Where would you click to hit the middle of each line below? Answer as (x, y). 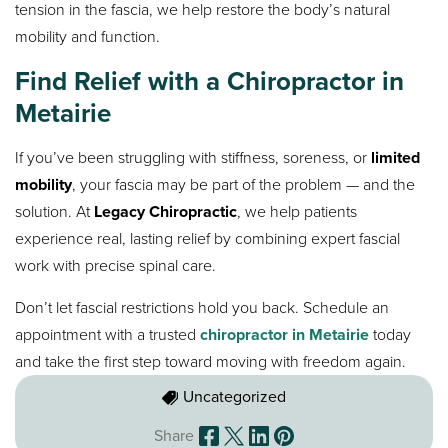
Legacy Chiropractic (166, 212)
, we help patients (297, 212)
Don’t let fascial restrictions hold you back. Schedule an (202, 308)
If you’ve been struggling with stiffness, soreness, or (193, 158)
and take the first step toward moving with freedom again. (211, 362)
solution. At (55, 212)
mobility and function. (88, 36)
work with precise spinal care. (116, 266)
